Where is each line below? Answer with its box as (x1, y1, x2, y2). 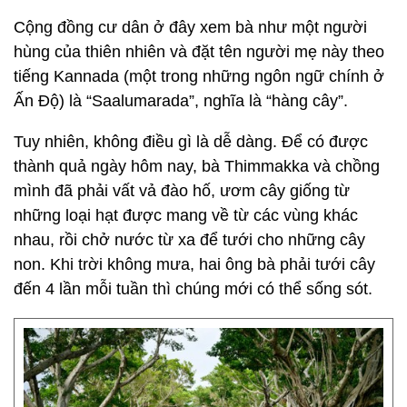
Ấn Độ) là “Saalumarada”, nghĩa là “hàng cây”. (14, 92, 348, 110)
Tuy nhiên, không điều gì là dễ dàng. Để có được (14, 133, 368, 151)
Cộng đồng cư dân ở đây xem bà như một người (14, 18, 367, 36)
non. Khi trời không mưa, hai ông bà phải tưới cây (14, 255, 375, 273)
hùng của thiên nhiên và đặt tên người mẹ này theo (14, 43, 384, 61)
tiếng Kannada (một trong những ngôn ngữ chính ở (14, 67, 384, 85)
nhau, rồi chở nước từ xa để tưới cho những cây (14, 231, 365, 249)
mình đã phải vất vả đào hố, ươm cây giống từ (14, 182, 350, 200)
